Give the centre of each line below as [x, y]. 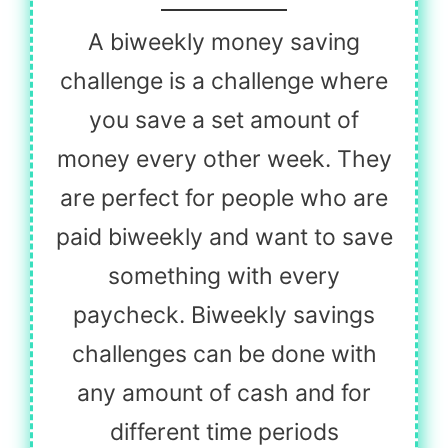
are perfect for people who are [224, 197]
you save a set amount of [224, 119]
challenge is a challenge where [224, 80]
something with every [224, 275]
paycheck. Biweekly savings [224, 314]
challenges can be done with [224, 353]
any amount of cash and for [224, 392]
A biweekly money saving [224, 41]
